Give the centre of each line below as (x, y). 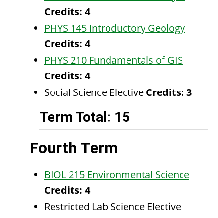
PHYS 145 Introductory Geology (115, 28)
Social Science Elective (95, 92)
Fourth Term (74, 148)
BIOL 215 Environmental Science (117, 174)
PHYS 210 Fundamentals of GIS (114, 60)
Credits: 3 (169, 92)
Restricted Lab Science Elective (113, 207)
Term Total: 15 (85, 117)
